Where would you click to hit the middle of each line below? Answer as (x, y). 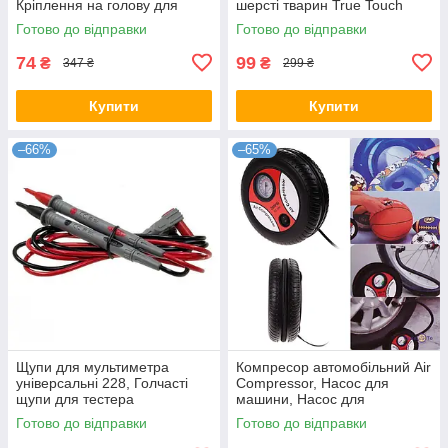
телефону (48, 20)
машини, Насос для (300, 398)
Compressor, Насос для (312, 382)
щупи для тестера (75, 398)
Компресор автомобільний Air (333, 366)
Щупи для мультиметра (92, 366)
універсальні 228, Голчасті (102, 382)
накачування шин (293, 414)
